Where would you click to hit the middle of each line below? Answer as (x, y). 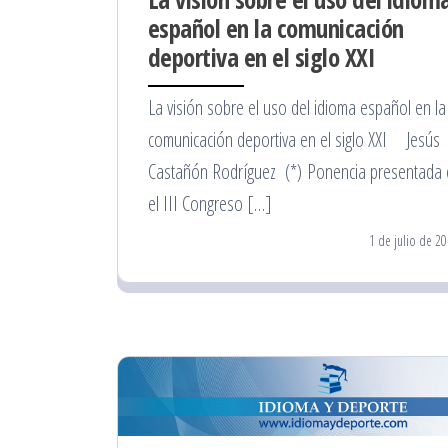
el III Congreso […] (210, 203)
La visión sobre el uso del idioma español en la (297, 107)
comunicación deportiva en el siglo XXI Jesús (294, 139)
